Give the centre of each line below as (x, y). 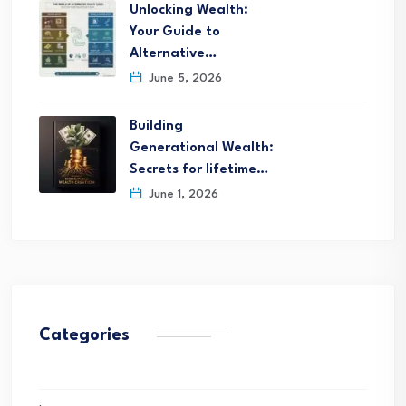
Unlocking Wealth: (189, 10)
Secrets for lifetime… (199, 170)
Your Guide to (175, 32)
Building (156, 126)
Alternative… (173, 54)
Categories (84, 335)
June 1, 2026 (182, 194)
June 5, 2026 (184, 78)
